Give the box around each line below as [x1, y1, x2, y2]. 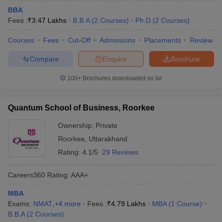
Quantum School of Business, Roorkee [8, 104, 155, 112]
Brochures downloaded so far [81, 75, 162, 82]
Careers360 [8, 170, 45, 179]
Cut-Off [68, 36, 91, 44]
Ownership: [58, 121, 96, 129]
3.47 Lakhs [32, 16, 66, 24]
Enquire [103, 55, 127, 63]
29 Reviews [102, 148, 138, 156]
